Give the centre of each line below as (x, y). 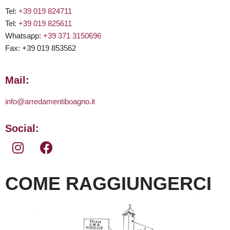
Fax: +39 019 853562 (41, 48)
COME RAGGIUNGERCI (108, 184)
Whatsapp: (24, 36)
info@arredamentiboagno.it (50, 102)
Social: (22, 129)
